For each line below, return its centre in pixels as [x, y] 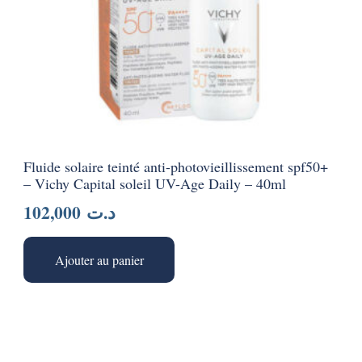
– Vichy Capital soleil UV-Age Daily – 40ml [155, 183]
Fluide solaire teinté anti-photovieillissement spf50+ [176, 166]
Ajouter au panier [99, 259]
